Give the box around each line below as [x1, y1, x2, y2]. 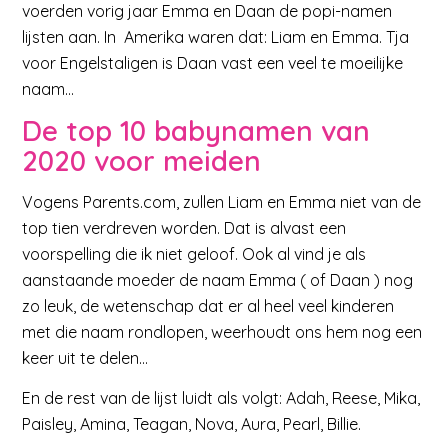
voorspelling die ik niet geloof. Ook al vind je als [22, 244, 367, 265]
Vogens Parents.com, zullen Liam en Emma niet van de [22, 192, 422, 213]
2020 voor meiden [22, 142, 262, 178]
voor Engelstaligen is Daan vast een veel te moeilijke [22, 52, 404, 73]
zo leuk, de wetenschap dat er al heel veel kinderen [22, 296, 395, 317]
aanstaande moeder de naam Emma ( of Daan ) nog [22, 270, 414, 291]
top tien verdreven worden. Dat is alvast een [22, 218, 347, 239]
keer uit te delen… [22, 348, 149, 369]
